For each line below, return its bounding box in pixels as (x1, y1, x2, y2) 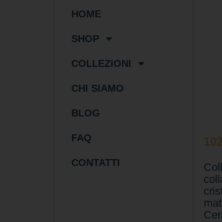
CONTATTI (71, 157, 120, 168)
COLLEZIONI (71, 58, 131, 69)
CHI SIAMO (71, 83, 124, 94)
